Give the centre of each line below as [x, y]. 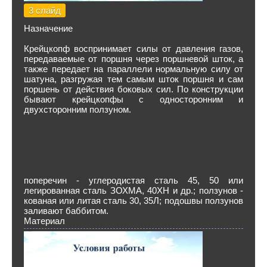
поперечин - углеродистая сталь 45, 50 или [133, 180]
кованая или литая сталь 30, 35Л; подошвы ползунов [133, 201]
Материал [44, 221]
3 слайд [45, 10]
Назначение [48, 28]
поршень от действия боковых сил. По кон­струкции [133, 89]
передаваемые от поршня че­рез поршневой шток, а [133, 59]
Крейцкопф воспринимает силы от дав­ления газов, [133, 49]
